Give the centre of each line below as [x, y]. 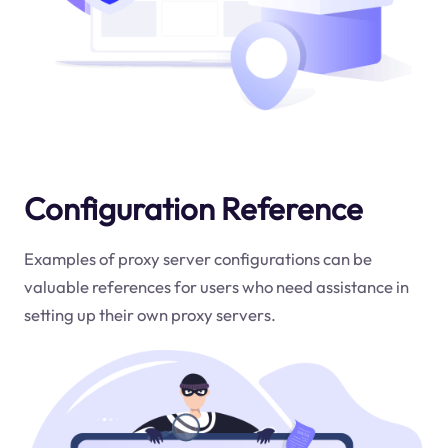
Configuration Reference [193, 208]
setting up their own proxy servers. [149, 314]
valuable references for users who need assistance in [216, 286]
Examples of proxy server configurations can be [197, 258]
